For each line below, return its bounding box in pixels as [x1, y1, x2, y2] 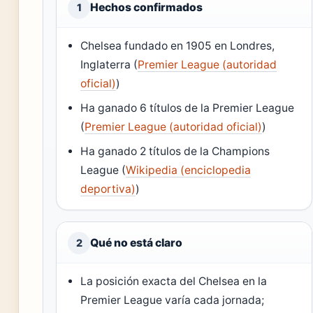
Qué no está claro [90, 235, 182, 249]
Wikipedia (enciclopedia [126, 163, 252, 177]
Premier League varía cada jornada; [80, 293, 265, 307]
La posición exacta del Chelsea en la [80, 274, 268, 288]
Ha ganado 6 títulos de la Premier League [80, 101, 295, 115]
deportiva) [80, 182, 136, 196]
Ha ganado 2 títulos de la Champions [80, 144, 270, 158]
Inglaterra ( [80, 57, 138, 71]
